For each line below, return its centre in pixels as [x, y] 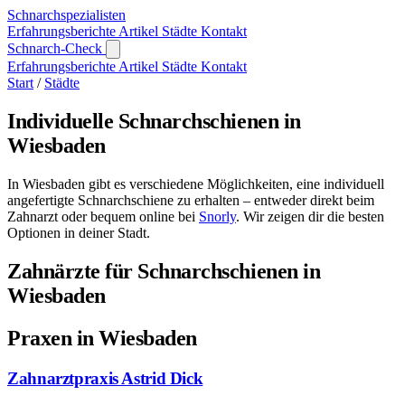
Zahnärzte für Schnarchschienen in [164, 271]
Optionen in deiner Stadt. [79, 232]
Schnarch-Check [57, 48]
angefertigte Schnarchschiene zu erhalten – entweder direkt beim [191, 200]
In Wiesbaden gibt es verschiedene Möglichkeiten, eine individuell [196, 184]
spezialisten [93, 15]
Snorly [217, 216]
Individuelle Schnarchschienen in [154, 121]
